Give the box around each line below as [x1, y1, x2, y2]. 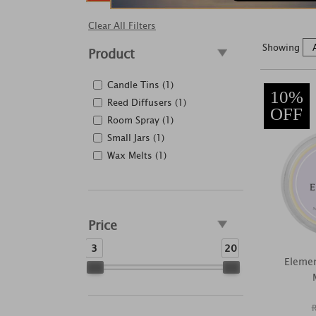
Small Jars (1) [107, 130, 164, 145]
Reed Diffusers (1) [107, 95, 186, 110]
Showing [262, 39, 303, 55]
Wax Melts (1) [107, 148, 166, 163]
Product [88, 44, 135, 64]
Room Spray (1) [107, 113, 174, 128]
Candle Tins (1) [107, 78, 174, 92]
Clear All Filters [88, 18, 156, 33]
